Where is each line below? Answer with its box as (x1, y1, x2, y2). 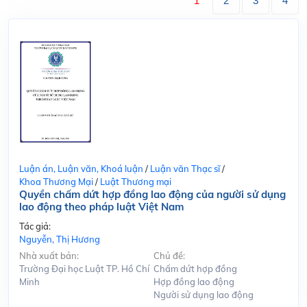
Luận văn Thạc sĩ (150, 163, 220, 175)
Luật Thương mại (100, 176, 171, 188)
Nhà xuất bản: (19, 250, 79, 262)
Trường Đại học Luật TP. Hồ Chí (19, 263, 149, 275)
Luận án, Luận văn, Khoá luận (19, 163, 143, 175)
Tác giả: (19, 221, 51, 232)
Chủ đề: (153, 250, 185, 262)
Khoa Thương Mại (19, 176, 93, 188)
